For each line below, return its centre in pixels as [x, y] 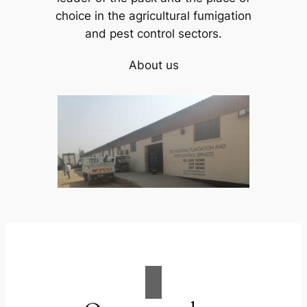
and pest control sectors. [153, 34]
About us [153, 65]
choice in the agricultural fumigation [153, 16]
